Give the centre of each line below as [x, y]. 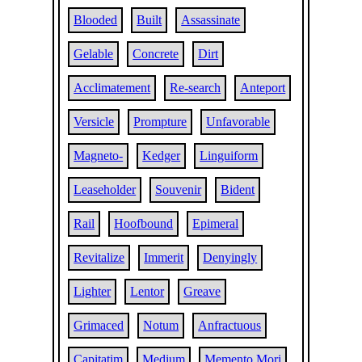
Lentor [147, 291]
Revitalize [99, 257]
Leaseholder [105, 189]
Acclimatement [112, 88]
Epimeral [216, 223]
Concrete [156, 54]
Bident [238, 189]
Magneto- [99, 156]
